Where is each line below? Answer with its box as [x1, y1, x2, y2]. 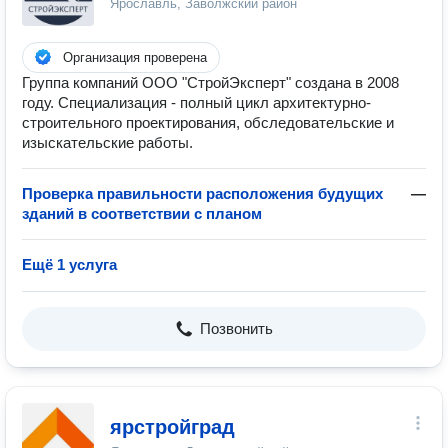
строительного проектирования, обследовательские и [22, 114, 394, 131]
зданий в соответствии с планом [22, 205, 262, 222]
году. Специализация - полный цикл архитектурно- [22, 94, 371, 111]
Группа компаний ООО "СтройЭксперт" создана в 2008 [22, 74, 399, 91]
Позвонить [199, 320, 273, 337]
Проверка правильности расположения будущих [22, 185, 383, 202]
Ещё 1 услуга [22, 256, 117, 273]
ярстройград [110, 416, 235, 438]
